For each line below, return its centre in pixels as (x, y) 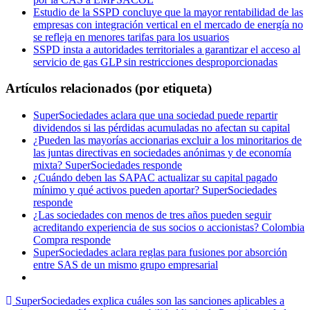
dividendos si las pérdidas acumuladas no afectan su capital (162, 128)
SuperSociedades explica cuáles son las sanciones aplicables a (148, 301)
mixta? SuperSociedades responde (108, 165)
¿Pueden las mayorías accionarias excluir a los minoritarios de (167, 140)
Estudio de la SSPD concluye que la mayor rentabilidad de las (168, 12)
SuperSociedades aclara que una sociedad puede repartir (155, 116)
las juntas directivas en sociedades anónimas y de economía (162, 153)
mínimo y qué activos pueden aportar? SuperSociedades (155, 190)
